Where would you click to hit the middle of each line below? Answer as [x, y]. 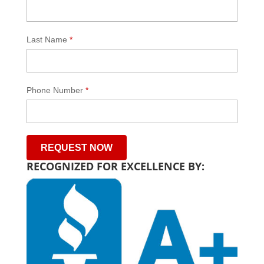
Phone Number [56, 90]
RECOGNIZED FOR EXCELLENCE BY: [115, 166]
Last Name [48, 40]
